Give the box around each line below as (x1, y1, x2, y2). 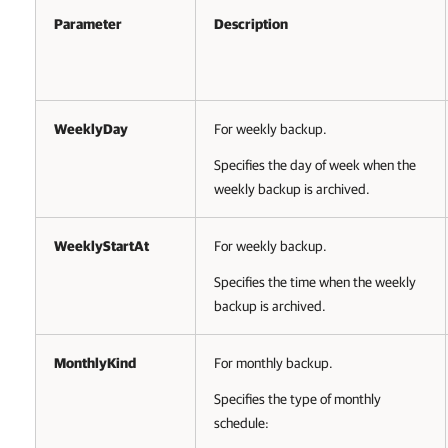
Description (214, 16, 288, 32)
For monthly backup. (214, 355, 333, 371)
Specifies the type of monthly (214, 391, 381, 407)
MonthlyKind (54, 355, 136, 371)
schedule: (214, 415, 269, 431)
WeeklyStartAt (54, 238, 149, 254)
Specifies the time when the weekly (214, 274, 416, 290)
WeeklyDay (54, 121, 128, 137)
